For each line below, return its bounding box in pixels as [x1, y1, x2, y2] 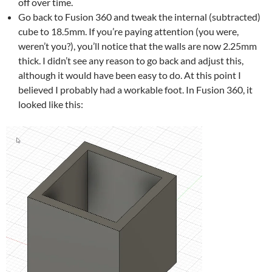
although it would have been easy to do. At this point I [18, 69, 241, 81]
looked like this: [18, 98, 83, 110]
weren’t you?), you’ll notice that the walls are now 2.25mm [18, 40, 257, 52]
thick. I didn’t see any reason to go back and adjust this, [18, 55, 243, 67]
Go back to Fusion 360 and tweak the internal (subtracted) [18, 11, 260, 23]
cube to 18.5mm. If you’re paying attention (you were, [18, 25, 239, 38]
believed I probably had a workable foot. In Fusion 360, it [18, 84, 253, 96]
